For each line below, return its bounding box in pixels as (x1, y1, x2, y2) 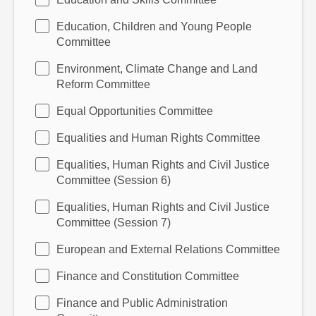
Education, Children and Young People (56, 20, 252, 32)
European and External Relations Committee (56, 243, 280, 255)
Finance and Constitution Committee (56, 270, 239, 282)
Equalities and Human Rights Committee (56, 132, 260, 144)
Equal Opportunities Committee (56, 105, 213, 117)
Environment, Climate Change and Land (56, 63, 257, 75)
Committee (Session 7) (56, 217, 171, 229)
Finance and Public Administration (56, 297, 228, 309)
